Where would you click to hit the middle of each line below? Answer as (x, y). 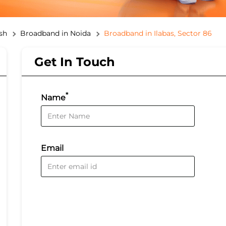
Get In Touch (75, 62)
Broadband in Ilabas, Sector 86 (158, 34)
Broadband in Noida (55, 34)
